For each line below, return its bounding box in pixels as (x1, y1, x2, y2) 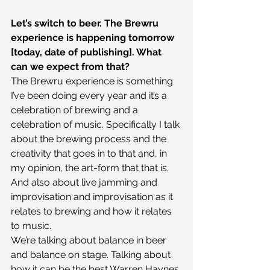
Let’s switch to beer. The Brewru (11, 17, 161, 30)
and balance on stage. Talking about (11, 249, 173, 261)
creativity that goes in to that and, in (11, 148, 169, 160)
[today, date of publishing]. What (11, 46, 164, 58)
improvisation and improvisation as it (11, 191, 175, 203)
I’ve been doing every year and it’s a (11, 90, 169, 102)
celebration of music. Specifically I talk (11, 119, 182, 131)
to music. (11, 220, 51, 232)
